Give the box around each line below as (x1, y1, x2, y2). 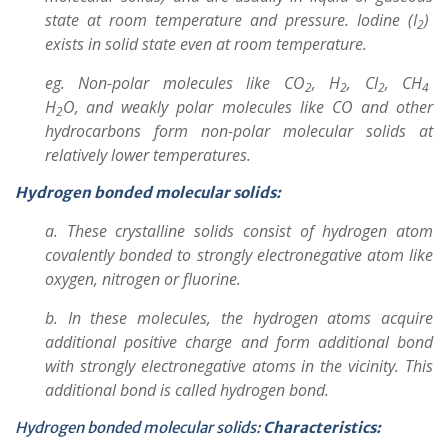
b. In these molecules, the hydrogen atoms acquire (45, 307, 433, 329)
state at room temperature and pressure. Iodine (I (45, 9, 417, 31)
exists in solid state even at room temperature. (45, 33, 367, 55)
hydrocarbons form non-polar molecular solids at (45, 120, 433, 142)
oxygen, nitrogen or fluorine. (45, 268, 241, 290)
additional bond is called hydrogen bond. (45, 379, 329, 401)
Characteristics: (263, 418, 381, 437)
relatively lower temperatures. (45, 144, 251, 166)
